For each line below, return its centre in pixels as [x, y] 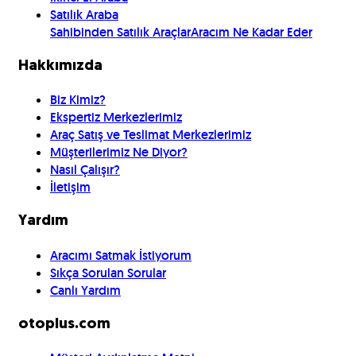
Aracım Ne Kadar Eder [252, 32]
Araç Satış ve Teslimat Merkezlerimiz [151, 135]
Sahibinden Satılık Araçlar [120, 32]
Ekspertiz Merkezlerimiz [116, 118]
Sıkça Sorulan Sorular [108, 273]
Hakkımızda [60, 66]
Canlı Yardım [85, 290]
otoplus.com [64, 324]
